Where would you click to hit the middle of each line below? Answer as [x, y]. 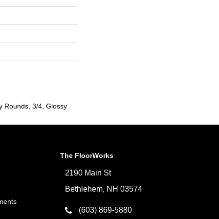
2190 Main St [88, 173]
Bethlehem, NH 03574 [104, 189]
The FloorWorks [87, 155]
